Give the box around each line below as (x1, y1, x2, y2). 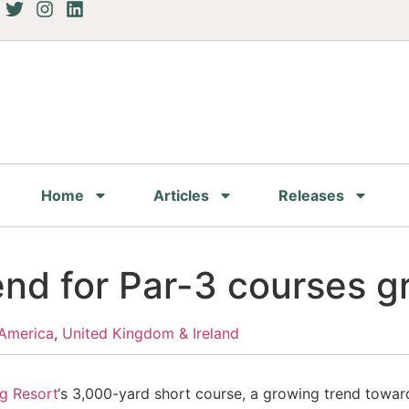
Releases (278, 186, 344, 204)
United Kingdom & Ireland (62, 324, 239, 342)
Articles (153, 186, 209, 204)
